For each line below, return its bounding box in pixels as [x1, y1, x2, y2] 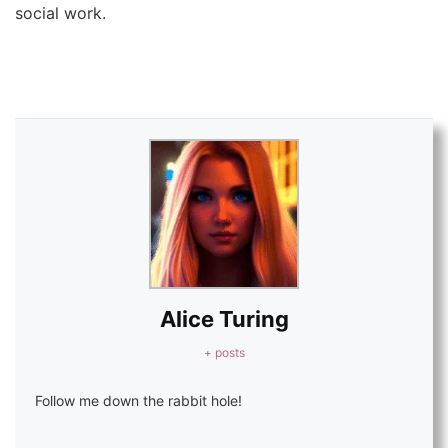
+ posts [203, 345, 245, 360]
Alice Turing [159, 306, 289, 332]
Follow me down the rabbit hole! [35, 393, 242, 409]
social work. [15, 4, 106, 23]
